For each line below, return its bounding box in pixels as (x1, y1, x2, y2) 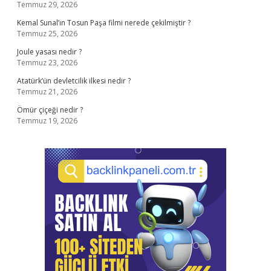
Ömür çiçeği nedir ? (17, 105, 83, 115)
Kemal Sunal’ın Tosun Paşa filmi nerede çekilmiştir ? (17, 18, 191, 28)
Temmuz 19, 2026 (17, 116, 77, 126)
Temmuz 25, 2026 (17, 28, 77, 39)
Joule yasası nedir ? (17, 47, 82, 57)
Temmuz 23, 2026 (17, 57, 77, 68)
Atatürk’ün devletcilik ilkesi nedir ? (17, 76, 131, 86)
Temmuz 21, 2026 (17, 87, 77, 97)
